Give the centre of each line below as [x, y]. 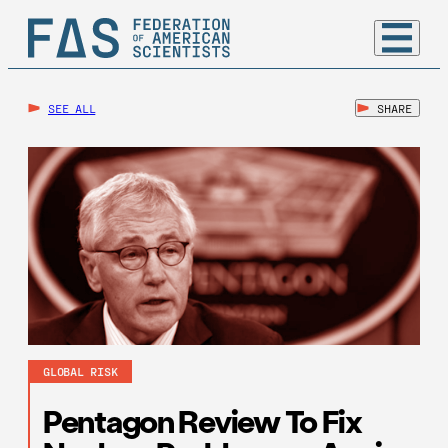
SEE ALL [72, 108]
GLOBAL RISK [80, 371]
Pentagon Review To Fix [202, 420]
